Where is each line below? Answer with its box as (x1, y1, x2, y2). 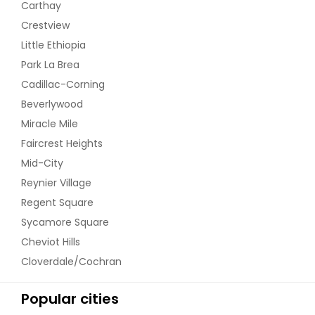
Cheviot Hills (21, 234, 80, 249)
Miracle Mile (21, 116, 78, 131)
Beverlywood (21, 96, 83, 111)
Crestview (21, 18, 70, 32)
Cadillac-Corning (21, 77, 105, 91)
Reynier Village (21, 175, 91, 190)
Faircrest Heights (21, 136, 103, 150)
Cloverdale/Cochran (21, 254, 122, 269)
